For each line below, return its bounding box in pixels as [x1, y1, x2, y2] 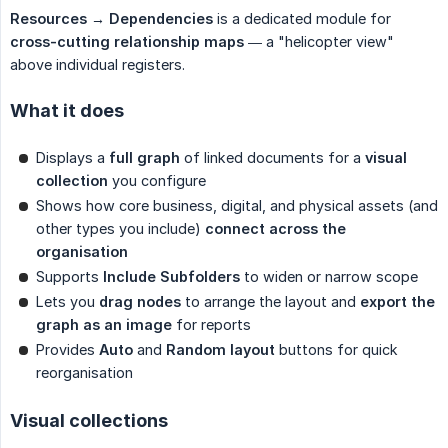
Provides [36, 340, 99, 358]
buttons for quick [275, 340, 398, 358]
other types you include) [36, 219, 205, 237]
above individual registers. [10, 55, 185, 73]
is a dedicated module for [213, 9, 391, 27]
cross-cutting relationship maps [10, 32, 244, 50]
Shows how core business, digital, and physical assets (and [36, 196, 438, 214]
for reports [172, 315, 251, 333]
